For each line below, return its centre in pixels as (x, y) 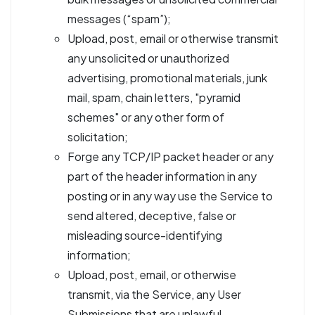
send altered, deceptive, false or (152, 216)
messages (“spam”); (119, 19)
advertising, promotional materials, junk (167, 78)
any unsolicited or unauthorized (148, 58)
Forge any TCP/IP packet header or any (171, 156)
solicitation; (98, 137)
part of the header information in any (162, 176)
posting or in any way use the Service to (170, 196)
